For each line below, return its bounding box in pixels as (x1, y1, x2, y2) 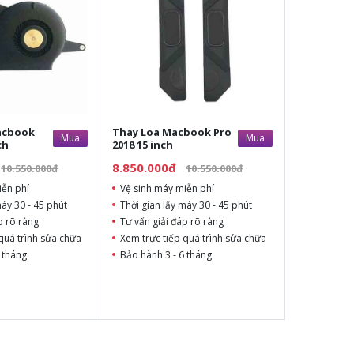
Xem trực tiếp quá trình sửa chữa (120, 232, 267, 246)
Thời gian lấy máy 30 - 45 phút (120, 198, 253, 213)
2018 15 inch (112, 137, 174, 153)
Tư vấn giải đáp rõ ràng (120, 215, 224, 229)
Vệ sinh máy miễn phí (120, 182, 215, 196)
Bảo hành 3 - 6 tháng (120, 248, 213, 262)
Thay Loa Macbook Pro (112, 125, 232, 140)
